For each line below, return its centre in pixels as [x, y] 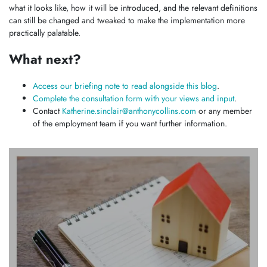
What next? [45, 60]
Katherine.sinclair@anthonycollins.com [129, 111]
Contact [47, 111]
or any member [224, 111]
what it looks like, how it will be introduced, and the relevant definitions [133, 8]
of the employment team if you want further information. [130, 123]
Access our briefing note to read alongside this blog [125, 86]
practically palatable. [46, 33]
